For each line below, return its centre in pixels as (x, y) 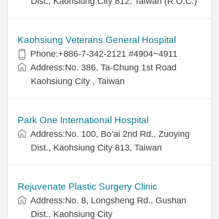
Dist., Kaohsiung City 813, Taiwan (96, 147)
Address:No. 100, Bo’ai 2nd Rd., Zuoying (110, 134)
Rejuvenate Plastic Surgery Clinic (88, 186)
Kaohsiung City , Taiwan (78, 81)
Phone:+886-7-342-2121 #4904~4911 (104, 54)
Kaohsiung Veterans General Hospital (97, 40)
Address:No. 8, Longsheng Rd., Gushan (108, 200)
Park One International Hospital (83, 120)
